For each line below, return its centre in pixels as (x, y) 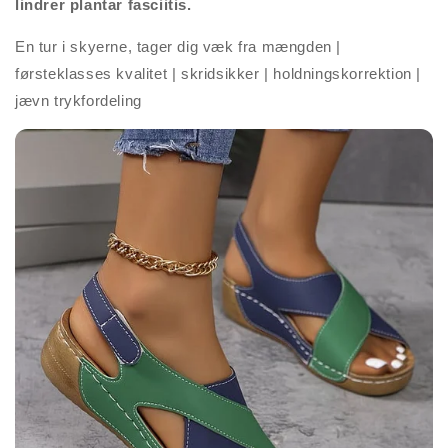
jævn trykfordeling (78, 101)
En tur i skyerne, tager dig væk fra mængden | (178, 47)
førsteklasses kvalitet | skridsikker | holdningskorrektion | (218, 74)
